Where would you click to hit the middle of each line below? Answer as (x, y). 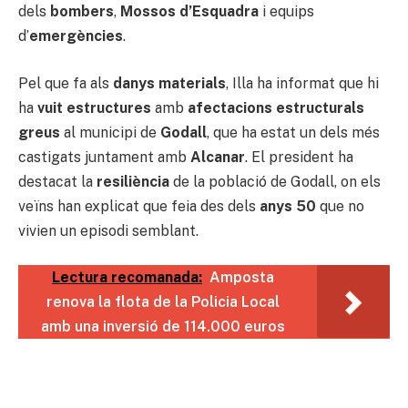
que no (340, 206)
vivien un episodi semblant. (108, 230)
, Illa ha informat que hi (302, 83)
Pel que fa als (66, 83)
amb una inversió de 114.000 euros (163, 327)
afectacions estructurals (276, 107)
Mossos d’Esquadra (189, 12)
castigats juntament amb (104, 157)
